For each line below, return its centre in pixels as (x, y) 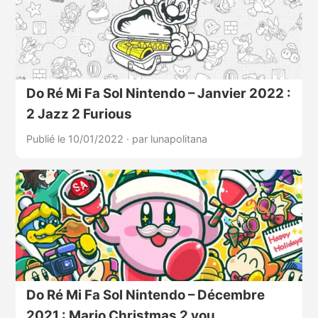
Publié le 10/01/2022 (76, 138)
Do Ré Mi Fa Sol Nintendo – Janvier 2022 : (158, 93)
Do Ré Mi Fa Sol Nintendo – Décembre (145, 295)
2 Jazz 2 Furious (79, 114)
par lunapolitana (169, 138)
